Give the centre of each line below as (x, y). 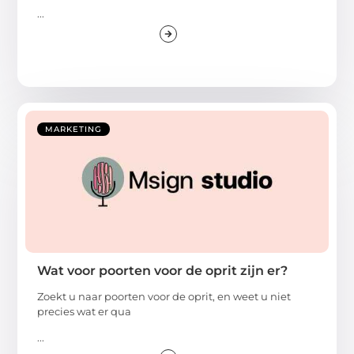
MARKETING (74, 130)
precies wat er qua (85, 312)
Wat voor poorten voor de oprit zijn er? (163, 271)
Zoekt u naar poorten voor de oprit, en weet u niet (164, 297)
